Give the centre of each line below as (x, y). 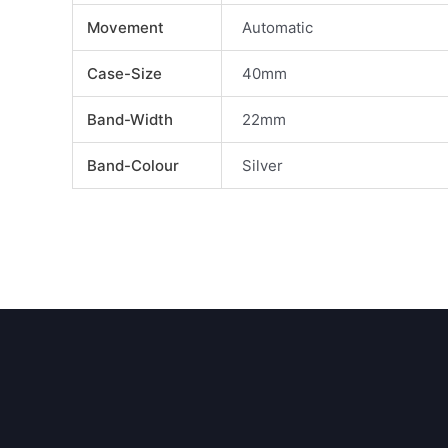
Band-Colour (132, 165)
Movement (125, 27)
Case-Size (124, 73)
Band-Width (129, 119)
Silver (263, 165)
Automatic (278, 27)
